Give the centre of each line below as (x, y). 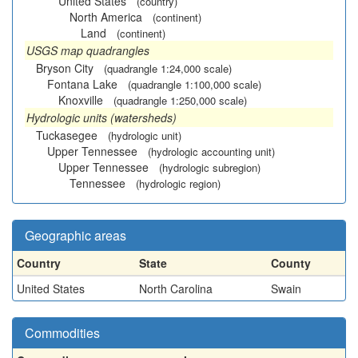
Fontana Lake (82, 84)
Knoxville (81, 100)
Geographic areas (76, 235)
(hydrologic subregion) (210, 167)
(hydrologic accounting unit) (211, 151)
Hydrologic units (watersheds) (101, 117)
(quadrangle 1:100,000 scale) (195, 84)
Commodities (62, 333)
